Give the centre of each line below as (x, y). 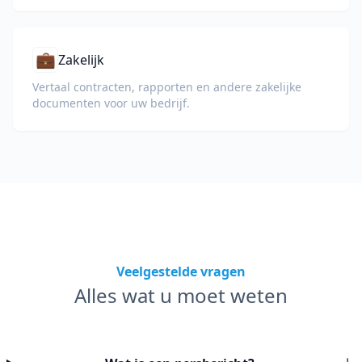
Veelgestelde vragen (181, 271)
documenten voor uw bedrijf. (111, 103)
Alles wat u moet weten (181, 295)
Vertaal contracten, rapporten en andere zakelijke (167, 87)
